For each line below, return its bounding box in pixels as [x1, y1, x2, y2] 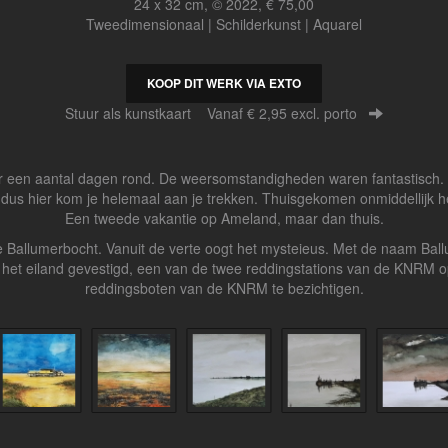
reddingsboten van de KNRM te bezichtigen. [84, 277, 364, 298]
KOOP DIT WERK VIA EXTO [147, 73, 301, 92]
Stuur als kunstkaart [65, 102, 207, 123]
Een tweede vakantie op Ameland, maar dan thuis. [64, 207, 384, 228]
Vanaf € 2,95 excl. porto [207, 102, 357, 123]
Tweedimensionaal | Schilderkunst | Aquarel [86, 13, 362, 34]
